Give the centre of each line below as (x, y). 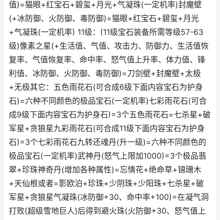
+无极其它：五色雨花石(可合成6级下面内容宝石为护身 (106, 87)
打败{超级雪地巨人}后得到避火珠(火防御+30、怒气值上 (107, 211)
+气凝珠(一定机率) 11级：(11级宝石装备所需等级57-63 (106, 32)
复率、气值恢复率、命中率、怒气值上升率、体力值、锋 (107, 60)
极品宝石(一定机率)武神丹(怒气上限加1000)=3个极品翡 (108, 156)
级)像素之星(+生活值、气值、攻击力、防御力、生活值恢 (109, 46)
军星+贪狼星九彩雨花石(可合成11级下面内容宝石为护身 (107, 128)
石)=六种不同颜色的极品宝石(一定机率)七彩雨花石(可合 (108, 101)
